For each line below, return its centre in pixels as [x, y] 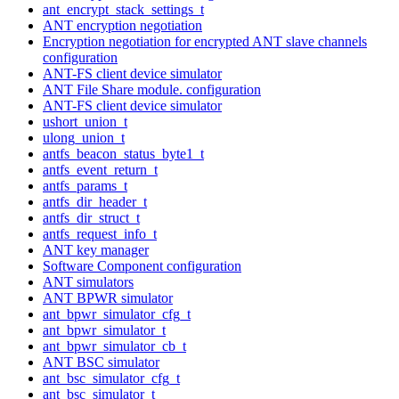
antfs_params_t [85, 185]
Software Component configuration [142, 265]
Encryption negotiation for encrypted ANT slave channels [205, 41]
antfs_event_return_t [100, 169]
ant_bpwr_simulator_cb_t [114, 346]
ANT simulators [88, 281]
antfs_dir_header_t [95, 201]
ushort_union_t [85, 121]
